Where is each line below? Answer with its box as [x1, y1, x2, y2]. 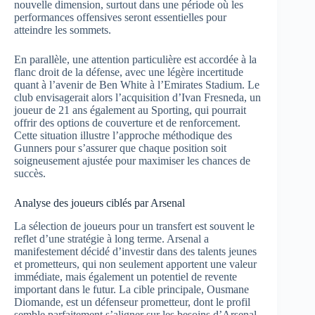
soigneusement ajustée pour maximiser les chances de [14, 155, 250, 167]
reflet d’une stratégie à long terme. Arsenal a [14, 232, 209, 245]
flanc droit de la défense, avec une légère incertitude [14, 66, 243, 79]
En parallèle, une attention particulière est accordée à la [14, 53, 257, 66]
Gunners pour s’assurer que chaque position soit [14, 142, 226, 155]
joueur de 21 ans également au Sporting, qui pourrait [14, 104, 246, 117]
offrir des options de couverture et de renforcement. [14, 117, 240, 129]
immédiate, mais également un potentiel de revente [14, 270, 237, 283]
